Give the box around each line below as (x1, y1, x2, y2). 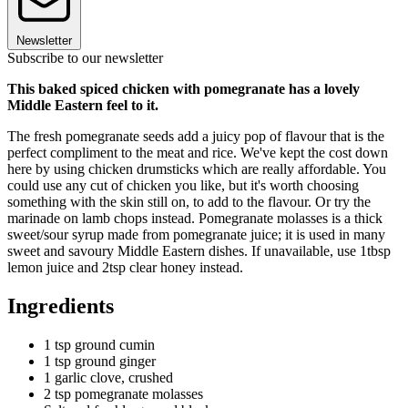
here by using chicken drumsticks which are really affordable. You (7, 160, 386, 177)
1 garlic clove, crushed (44, 369, 173, 385)
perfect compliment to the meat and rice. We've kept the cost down (7, 144, 388, 160)
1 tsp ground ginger (44, 352, 156, 369)
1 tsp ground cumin (44, 336, 155, 352)
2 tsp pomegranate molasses (44, 385, 203, 402)
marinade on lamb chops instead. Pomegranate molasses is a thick (7, 209, 382, 226)
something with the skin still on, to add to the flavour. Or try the (7, 193, 371, 209)
